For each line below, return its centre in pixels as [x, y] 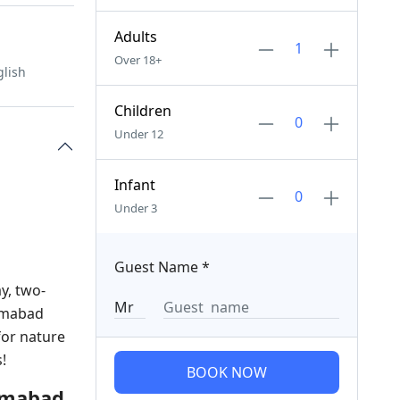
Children [142, 111]
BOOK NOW [226, 372]
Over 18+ [137, 60]
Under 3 [135, 208]
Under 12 [138, 134]
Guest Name [156, 267]
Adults [135, 37]
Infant [134, 185]
